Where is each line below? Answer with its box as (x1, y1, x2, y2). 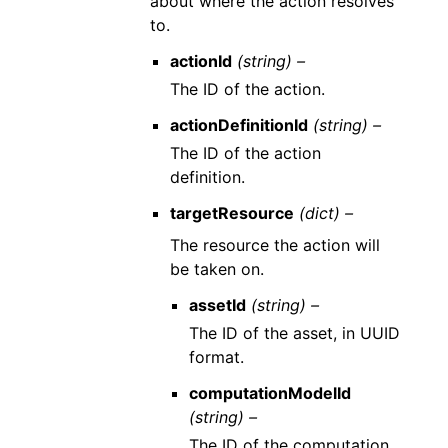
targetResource (169, 203, 294, 223)
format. (188, 347, 244, 367)
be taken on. (169, 259, 264, 279)
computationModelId (188, 383, 351, 403)
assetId (188, 295, 246, 315)
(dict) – (298, 203, 353, 223)
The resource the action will (169, 235, 380, 255)
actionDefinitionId (169, 115, 308, 135)
